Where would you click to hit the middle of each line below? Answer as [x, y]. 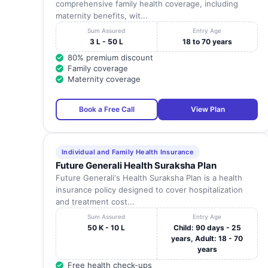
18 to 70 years [207, 42]
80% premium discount [110, 58]
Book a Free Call [107, 109]
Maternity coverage [104, 79]
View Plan [208, 109]
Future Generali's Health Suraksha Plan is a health [149, 178]
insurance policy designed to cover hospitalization [149, 190]
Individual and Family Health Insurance [128, 152]
